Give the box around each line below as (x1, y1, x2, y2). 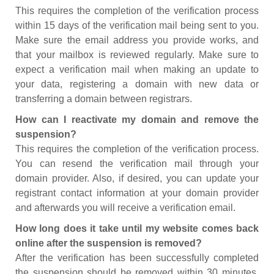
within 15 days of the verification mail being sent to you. (15, 20, 259, 31)
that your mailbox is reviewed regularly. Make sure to (15, 50, 259, 60)
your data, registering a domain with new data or (15, 79, 259, 89)
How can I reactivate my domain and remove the (15, 114, 259, 125)
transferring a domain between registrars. (15, 94, 192, 104)
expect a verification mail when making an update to (15, 64, 259, 75)
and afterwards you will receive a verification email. (15, 202, 235, 213)
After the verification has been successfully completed (15, 253, 259, 263)
